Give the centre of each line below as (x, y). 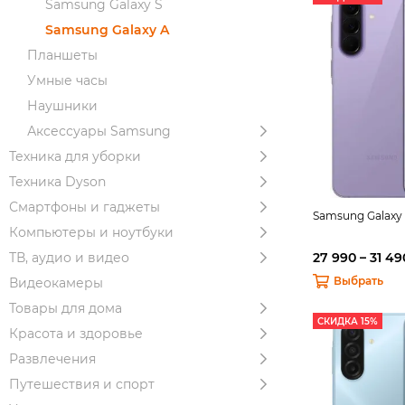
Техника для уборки (75, 156)
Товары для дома (66, 308)
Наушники (62, 106)
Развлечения (52, 359)
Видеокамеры (56, 283)
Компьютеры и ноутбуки (91, 232)
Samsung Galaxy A (107, 30)
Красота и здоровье (76, 334)
